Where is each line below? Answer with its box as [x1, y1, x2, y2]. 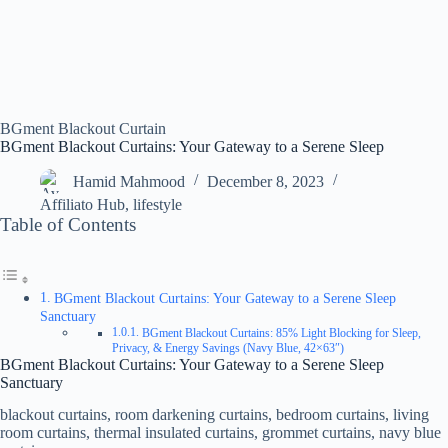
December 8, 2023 [207, 172, 324, 190]
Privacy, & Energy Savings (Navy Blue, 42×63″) [112, 341, 345, 355]
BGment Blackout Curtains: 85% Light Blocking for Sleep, [141, 326, 421, 340]
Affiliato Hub [40, 195, 125, 213]
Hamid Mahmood [73, 172, 185, 190]
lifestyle [133, 195, 182, 213]
